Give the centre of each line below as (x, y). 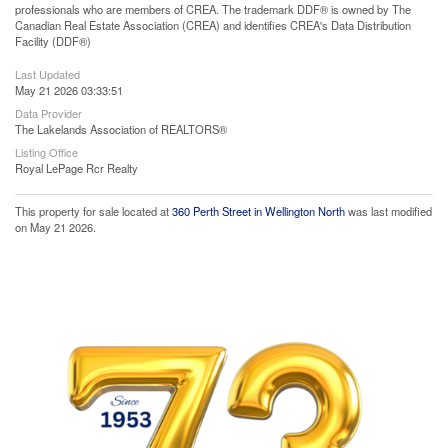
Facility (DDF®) (53, 41)
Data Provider (48, 113)
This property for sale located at (93, 211)
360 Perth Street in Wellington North (258, 211)
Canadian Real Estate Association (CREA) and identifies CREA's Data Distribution (213, 25)
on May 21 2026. (55, 227)
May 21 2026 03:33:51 (69, 90)
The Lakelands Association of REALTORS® (121, 129)
